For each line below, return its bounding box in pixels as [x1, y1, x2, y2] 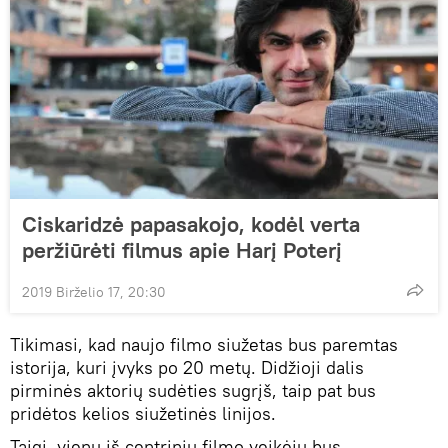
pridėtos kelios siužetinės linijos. [10, 401, 276, 425]
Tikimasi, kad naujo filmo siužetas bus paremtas [10, 332, 398, 356]
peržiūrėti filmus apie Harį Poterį [22, 235, 342, 264]
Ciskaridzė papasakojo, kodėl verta [22, 209, 360, 238]
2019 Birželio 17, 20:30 [22, 282, 166, 301]
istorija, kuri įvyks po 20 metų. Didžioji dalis [10, 355, 364, 379]
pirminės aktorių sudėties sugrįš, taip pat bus [10, 378, 376, 402]
